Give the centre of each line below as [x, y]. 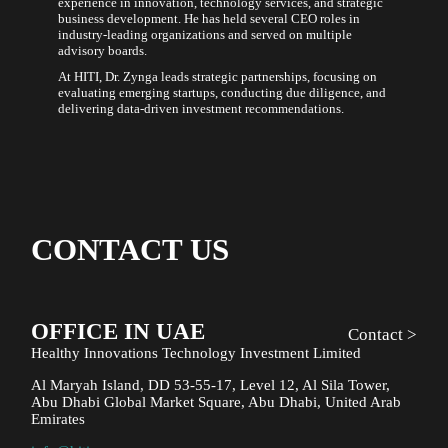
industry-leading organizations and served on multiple [205, 34]
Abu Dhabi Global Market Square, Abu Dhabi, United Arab [216, 402]
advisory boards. [103, 50]
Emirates [58, 419]
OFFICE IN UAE [118, 331]
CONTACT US [130, 249]
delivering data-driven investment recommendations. [201, 108]
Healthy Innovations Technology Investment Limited [196, 353]
